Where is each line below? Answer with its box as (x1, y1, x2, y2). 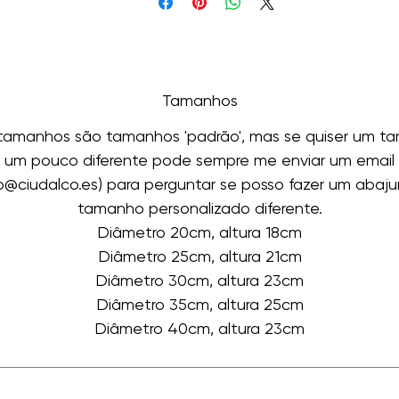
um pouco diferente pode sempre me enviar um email (4, 150, 395, 169)
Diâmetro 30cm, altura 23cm (95, 270, 304, 289)
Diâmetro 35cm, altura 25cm (95, 294, 304, 313)
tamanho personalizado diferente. (77, 198, 322, 217)
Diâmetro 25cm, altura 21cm (97, 246, 302, 265)
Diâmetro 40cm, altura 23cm (94, 318, 305, 338)
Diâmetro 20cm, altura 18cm (97, 222, 302, 241)
